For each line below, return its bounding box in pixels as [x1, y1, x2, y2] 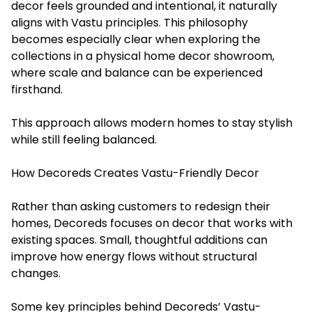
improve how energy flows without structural [11, 248, 257, 265]
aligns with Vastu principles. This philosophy [11, 14, 248, 31]
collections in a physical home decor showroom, [11, 47, 274, 64]
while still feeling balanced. [11, 131, 157, 148]
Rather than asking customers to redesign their [11, 198, 270, 214]
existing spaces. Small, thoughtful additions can [11, 231, 267, 248]
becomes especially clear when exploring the [11, 31, 260, 47]
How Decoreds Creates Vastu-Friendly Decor [11, 164, 259, 181]
